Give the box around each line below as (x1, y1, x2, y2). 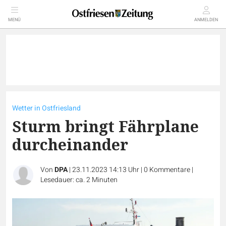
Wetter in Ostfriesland (12, 103, 81, 114)
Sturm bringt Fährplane (12, 116, 199, 137)
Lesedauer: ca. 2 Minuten (40, 175, 118, 185)
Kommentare (149, 164, 190, 175)
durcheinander (12, 134, 128, 155)
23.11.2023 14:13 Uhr (72, 164, 141, 175)
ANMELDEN (194, 17, 218, 23)
